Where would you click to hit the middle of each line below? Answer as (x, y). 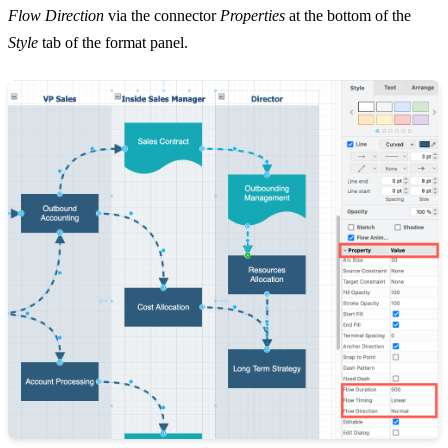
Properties (252, 16)
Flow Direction (56, 16)
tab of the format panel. (113, 43)
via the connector (162, 16)
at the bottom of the (348, 16)
